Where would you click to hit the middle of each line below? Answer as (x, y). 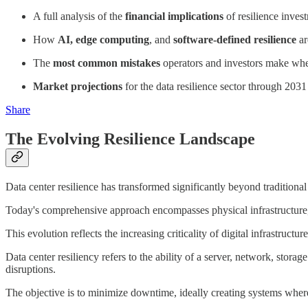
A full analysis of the (79, 16)
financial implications (174, 16)
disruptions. (31, 269)
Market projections (78, 87)
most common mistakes (107, 63)
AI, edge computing (103, 40)
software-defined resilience (235, 40)
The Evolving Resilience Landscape (130, 139)
